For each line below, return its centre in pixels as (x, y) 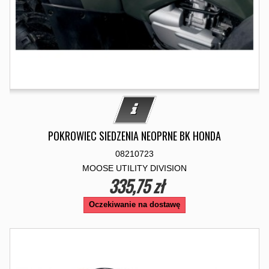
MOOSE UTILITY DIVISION (134, 168)
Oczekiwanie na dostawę (134, 204)
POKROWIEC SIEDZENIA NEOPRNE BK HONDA (134, 136)
